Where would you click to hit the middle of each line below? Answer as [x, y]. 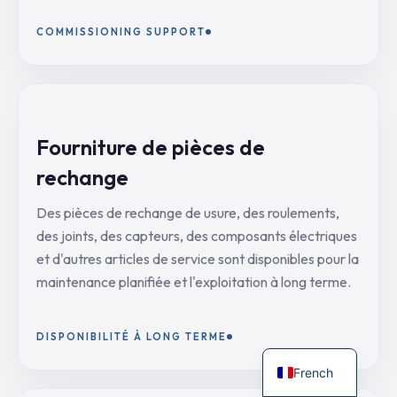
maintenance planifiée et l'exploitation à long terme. [194, 282]
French [314, 372]
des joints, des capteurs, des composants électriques [197, 236]
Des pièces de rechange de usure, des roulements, [188, 213]
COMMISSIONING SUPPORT [121, 32]
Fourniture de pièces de [151, 147]
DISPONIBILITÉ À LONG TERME [132, 337]
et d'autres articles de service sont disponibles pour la [198, 259]
